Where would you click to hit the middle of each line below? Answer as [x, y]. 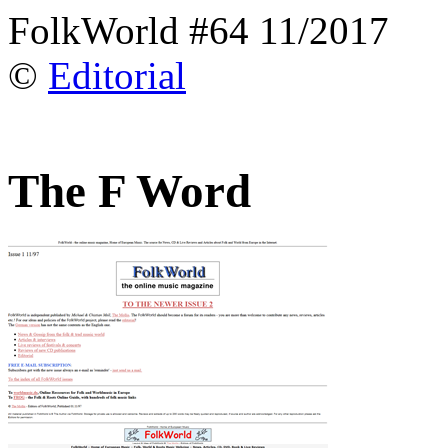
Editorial [117, 75]
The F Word [129, 191]
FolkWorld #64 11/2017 [198, 30]
